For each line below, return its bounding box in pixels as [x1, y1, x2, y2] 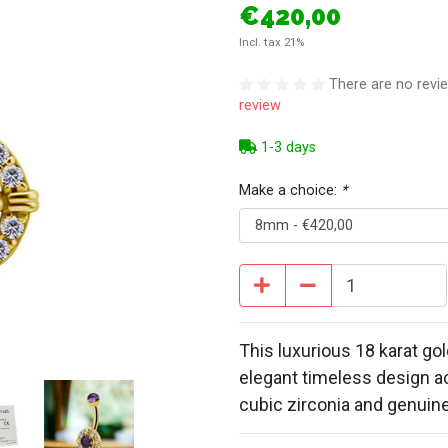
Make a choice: [239, 181, 341, 199]
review [239, 96, 281, 114]
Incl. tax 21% [239, 35, 304, 50]
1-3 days [257, 139, 316, 157]
